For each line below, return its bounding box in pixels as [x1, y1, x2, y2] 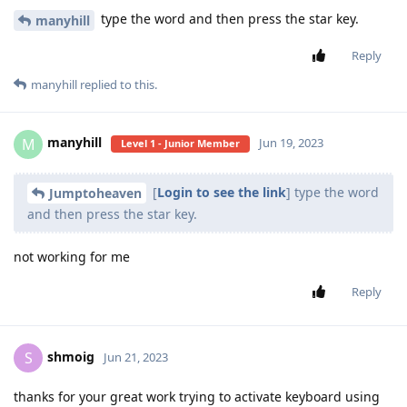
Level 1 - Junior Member [121, 136, 240, 151]
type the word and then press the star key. [97, 9, 359, 27]
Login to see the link [157, 183, 286, 201]
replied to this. [77, 75, 157, 93]
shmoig [47, 348, 94, 366]
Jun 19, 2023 [259, 134, 323, 152]
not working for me [14, 248, 130, 266]
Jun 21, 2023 [104, 349, 168, 366]
